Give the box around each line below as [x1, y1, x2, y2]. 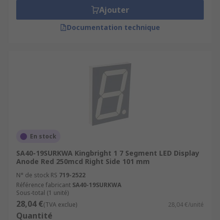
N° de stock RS [16, 171, 57, 179]
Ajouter [99, 4, 129, 15]
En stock [30, 132, 56, 140]
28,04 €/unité [168, 200, 204, 209]
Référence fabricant [16, 181, 71, 189]
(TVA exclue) [43, 200, 77, 209]
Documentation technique [67, 23, 160, 32]
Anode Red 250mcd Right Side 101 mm [16, 157, 150, 166]
